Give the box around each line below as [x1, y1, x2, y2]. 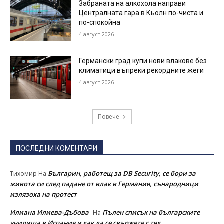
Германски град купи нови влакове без [79, 57, 207, 65]
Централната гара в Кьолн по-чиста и [79, 8, 204, 17]
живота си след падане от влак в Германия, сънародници [10, 179, 198, 188]
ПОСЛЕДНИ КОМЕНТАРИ [16, 144, 97, 152]
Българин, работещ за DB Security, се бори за [48, 168, 196, 178]
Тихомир [10, 169, 37, 178]
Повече [97, 112, 119, 121]
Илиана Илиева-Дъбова [10, 207, 89, 217]
